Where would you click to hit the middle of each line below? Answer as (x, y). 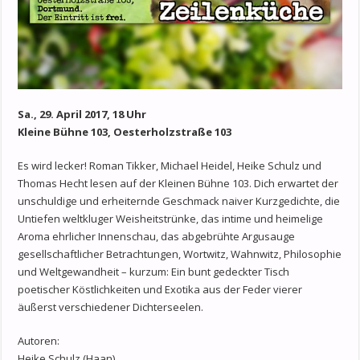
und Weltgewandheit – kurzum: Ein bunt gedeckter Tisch (154, 272)
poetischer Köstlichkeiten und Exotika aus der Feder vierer (160, 290)
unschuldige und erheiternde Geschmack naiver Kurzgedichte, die (179, 201)
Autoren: (39, 341)
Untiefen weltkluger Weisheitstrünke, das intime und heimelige (171, 219)
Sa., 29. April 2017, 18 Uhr (82, 115)
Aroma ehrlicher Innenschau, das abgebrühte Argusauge (157, 237)
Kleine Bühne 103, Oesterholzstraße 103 (125, 132)
